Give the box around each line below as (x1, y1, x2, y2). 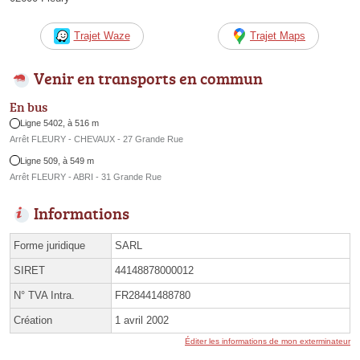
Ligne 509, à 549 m (20, 155, 95, 166)
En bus (10, 98, 47, 117)
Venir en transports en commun (34, 66, 263, 89)
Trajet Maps (250, 29, 305, 42)
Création (14, 313, 52, 326)
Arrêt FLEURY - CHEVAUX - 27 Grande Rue (10, 134, 183, 145)
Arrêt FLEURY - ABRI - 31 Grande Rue (10, 171, 162, 182)
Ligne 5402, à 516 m (20, 118, 100, 129)
